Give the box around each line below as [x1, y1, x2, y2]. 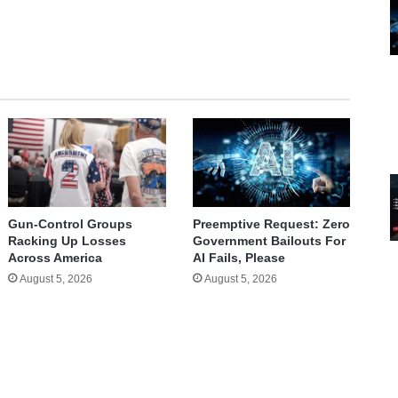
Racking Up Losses [8, 234, 127, 249]
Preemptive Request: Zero [192, 217, 350, 232]
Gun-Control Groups [8, 217, 133, 232]
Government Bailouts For [192, 234, 346, 249]
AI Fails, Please [192, 251, 285, 266]
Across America [8, 251, 103, 266]
